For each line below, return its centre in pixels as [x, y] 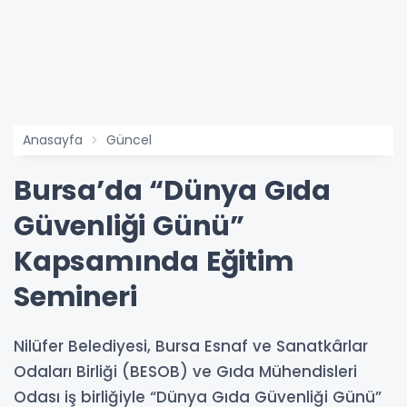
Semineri [75, 297]
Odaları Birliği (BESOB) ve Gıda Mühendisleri [185, 372]
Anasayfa [53, 140]
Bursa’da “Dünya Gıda [172, 191]
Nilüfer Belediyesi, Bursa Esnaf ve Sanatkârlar [191, 346]
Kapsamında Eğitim [154, 262]
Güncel [129, 140]
